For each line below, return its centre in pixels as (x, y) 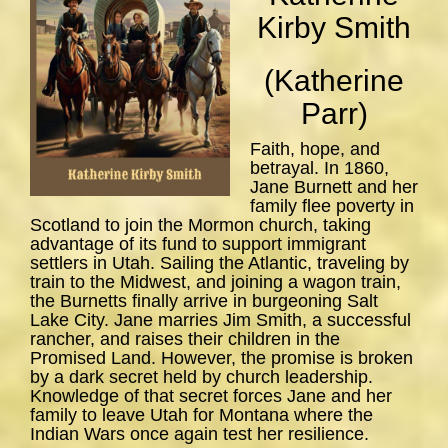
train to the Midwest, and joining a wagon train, (215, 282)
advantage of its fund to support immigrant (198, 244)
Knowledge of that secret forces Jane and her (211, 396)
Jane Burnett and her (334, 187)
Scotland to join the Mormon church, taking (200, 225)
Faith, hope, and (315, 149)
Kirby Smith (334, 28)
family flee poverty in (332, 206)
